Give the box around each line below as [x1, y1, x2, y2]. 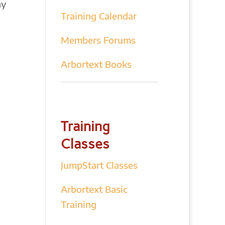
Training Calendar [60, 10, 137, 22]
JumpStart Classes [60, 159, 138, 171]
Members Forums [60, 34, 136, 46]
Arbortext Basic [60, 183, 128, 195]
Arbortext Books [60, 58, 132, 70]
